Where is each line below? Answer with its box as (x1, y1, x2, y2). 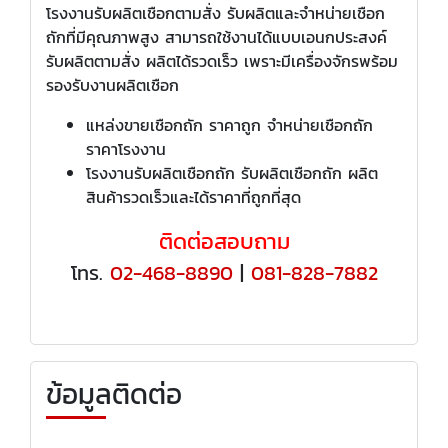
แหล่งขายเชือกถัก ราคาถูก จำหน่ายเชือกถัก (86, 112, 373, 137)
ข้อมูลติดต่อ (46, 372, 182, 415)
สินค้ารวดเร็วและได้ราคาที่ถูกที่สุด (86, 184, 301, 209)
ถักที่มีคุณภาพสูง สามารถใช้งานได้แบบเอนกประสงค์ (46, 24, 387, 49)
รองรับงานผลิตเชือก (46, 72, 179, 97)
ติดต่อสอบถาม (158, 224, 290, 258)
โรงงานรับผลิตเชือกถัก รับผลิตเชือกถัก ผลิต (86, 160, 378, 185)
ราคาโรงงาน (86, 136, 166, 161)
